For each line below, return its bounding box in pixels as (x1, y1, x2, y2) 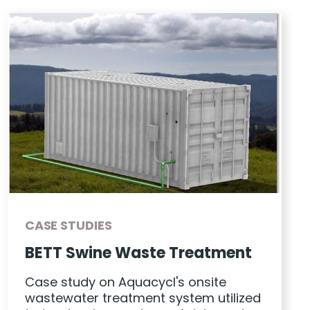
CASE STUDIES (24, 216, 112, 234)
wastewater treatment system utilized (24, 289, 261, 307)
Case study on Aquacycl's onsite (24, 273, 226, 291)
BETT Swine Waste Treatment (24, 241, 252, 264)
